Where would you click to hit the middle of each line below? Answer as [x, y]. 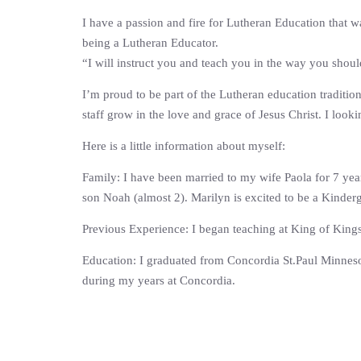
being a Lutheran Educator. [150, 43]
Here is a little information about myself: [184, 146]
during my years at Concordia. [159, 280]
